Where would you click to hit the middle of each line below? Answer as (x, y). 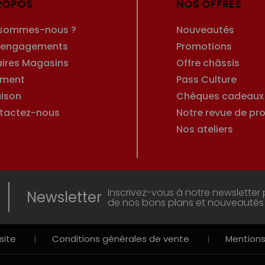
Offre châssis (208, 63)
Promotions (204, 46)
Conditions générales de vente (121, 238)
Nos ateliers (204, 129)
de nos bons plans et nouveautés (185, 203)
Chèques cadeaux (220, 96)
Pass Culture (206, 79)
